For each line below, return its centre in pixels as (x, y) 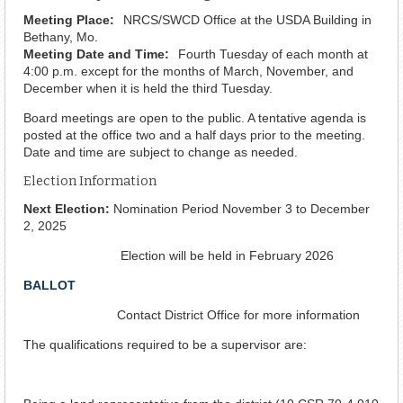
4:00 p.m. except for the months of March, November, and (188, 71)
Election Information (90, 180)
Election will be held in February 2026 (179, 255)
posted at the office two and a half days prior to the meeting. (194, 134)
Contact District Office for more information (192, 314)
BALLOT (49, 285)
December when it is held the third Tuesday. (148, 88)
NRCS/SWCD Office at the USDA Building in (247, 19)
